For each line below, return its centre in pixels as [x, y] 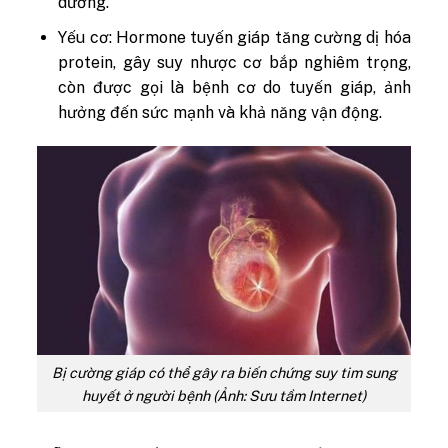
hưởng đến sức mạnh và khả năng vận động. [220, 112]
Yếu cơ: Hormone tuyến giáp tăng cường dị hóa [234, 37]
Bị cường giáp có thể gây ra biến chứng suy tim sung [224, 372]
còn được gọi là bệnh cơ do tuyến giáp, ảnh [234, 87]
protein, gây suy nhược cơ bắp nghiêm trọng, [234, 62]
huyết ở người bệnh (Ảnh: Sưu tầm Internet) [224, 395]
